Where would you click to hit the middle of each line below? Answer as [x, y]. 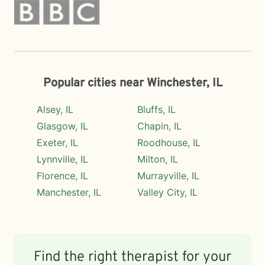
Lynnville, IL [62, 159]
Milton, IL [158, 159]
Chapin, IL [159, 126]
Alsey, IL [55, 109]
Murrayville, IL [168, 176]
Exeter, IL [57, 143]
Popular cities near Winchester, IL [132, 83]
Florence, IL [62, 176]
